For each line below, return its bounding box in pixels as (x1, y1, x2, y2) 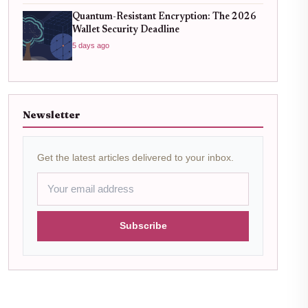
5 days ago (72, 41, 109, 50)
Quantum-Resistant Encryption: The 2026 (72, 12, 256, 23)
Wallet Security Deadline (72, 25, 179, 36)
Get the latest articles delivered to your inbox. (37, 152, 234, 164)
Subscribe (119, 221, 167, 232)
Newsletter (23, 109, 80, 122)
